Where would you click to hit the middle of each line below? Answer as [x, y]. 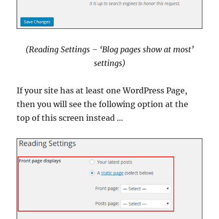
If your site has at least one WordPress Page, [102, 91]
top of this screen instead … [70, 118]
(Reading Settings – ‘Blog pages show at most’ [109, 50]
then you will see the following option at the [103, 104]
